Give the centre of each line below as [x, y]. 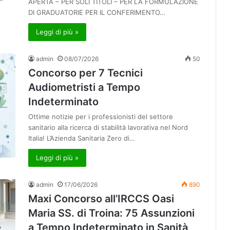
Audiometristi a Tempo [84, 88]
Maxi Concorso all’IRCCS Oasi [101, 199]
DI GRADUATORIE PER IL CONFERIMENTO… [97, 13]
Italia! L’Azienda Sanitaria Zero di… [82, 138]
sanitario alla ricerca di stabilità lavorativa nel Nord [108, 128]
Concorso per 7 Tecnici [85, 73]
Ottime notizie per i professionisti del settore [101, 117]
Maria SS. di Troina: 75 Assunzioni [111, 213]
